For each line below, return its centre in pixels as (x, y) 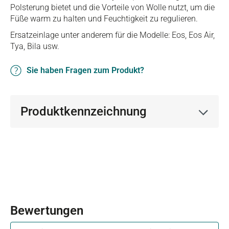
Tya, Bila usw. (35, 46)
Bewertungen (47, 211)
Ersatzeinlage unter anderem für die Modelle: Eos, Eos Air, (112, 35)
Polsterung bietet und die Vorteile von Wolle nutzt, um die (112, 7)
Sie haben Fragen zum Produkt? (85, 70)
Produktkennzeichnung (84, 111)
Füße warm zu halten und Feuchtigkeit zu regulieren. (104, 19)
